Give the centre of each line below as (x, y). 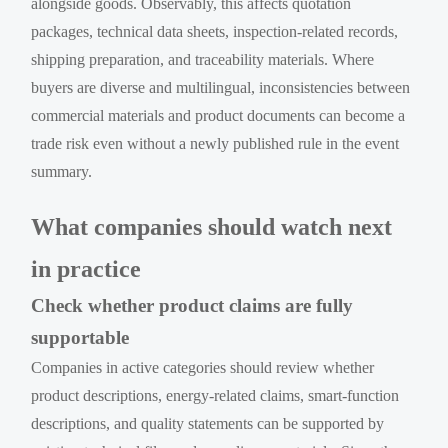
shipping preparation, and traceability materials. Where (203, 59)
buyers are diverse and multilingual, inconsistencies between (221, 87)
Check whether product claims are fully (192, 305)
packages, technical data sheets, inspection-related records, (215, 31)
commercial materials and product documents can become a (218, 115)
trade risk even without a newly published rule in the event (215, 143)
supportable (80, 337)
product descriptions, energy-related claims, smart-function (215, 395)
